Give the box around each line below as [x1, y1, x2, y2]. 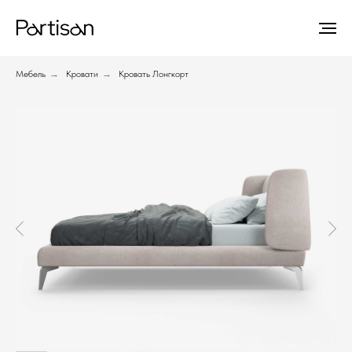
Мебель [16, 68, 46, 79]
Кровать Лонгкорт [119, 68, 189, 79]
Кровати [66, 68, 98, 79]
